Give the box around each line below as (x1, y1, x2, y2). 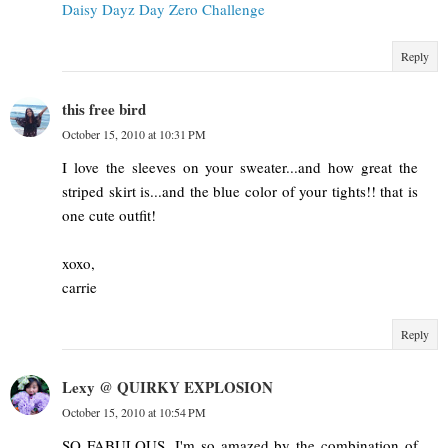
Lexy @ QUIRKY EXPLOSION (62, 376, 273, 399)
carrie (62, 277, 97, 298)
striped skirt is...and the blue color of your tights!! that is (62, 181, 418, 202)
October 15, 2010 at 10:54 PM (62, 404, 206, 421)
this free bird (62, 98, 146, 121)
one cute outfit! (62, 205, 156, 226)
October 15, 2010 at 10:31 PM (62, 126, 206, 143)
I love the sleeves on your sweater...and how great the (62, 157, 418, 178)
